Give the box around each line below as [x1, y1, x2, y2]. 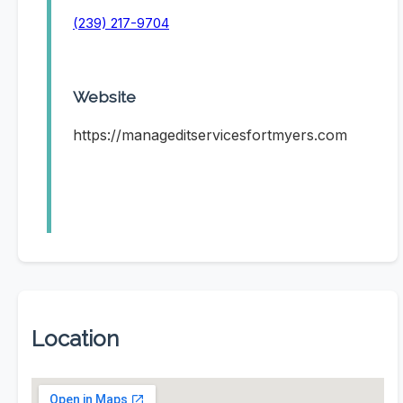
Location [31, 326, 119, 353]
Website [73, 87, 136, 107]
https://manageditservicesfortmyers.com [73, 126, 347, 145]
